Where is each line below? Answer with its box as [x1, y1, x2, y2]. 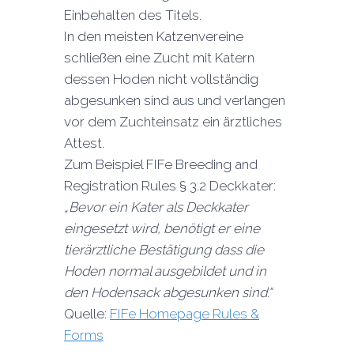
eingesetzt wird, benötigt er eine [63, 220, 260, 237]
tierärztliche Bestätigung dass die [63, 242, 264, 258]
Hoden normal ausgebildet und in [63, 263, 266, 280]
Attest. [63, 135, 104, 152]
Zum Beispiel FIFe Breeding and [63, 156, 258, 173]
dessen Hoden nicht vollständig [63, 71, 258, 88]
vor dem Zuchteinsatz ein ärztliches [63, 114, 282, 130]
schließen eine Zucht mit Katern [63, 50, 254, 66]
